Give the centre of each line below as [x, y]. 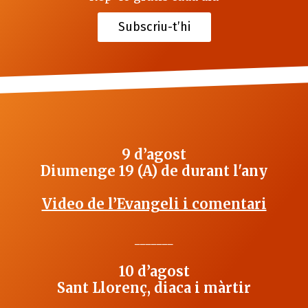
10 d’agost [154, 272]
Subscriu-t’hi [154, 27]
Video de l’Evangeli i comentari [154, 204]
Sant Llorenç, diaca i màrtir [154, 288]
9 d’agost [154, 155]
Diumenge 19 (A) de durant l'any [154, 171]
